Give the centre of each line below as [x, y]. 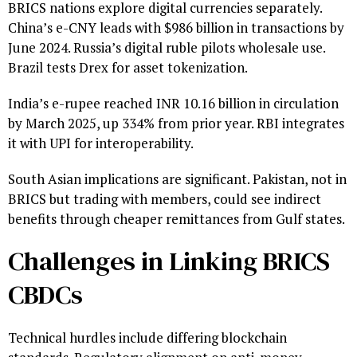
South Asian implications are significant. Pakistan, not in [177, 179]
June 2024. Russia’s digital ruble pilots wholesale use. [167, 48]
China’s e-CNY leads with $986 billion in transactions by [176, 28]
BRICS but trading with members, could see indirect [165, 199]
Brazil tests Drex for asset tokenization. [128, 68]
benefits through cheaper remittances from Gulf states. [177, 219]
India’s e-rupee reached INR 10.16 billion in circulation [173, 104]
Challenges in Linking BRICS [169, 261]
